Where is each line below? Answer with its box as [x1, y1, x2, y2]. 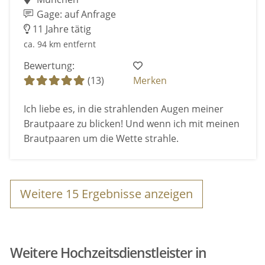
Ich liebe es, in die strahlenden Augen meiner [23, 102, 224, 115]
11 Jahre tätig [30, 22, 91, 36]
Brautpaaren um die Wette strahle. [23, 131, 179, 145]
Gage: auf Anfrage [34, 8, 117, 21]
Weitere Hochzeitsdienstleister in [10, 243, 207, 262]
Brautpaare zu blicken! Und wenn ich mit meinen [23, 117, 240, 130]
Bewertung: [23, 59, 75, 72]
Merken [133, 73, 167, 87]
